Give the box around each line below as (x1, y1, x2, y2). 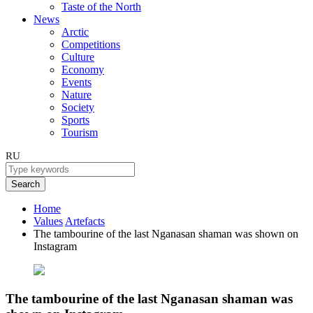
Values (34, 215, 63, 227)
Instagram (34, 240, 77, 252)
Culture (61, 51, 94, 63)
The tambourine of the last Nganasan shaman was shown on (34, 228, 298, 240)
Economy (61, 64, 104, 75)
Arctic (61, 26, 89, 38)
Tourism (61, 126, 98, 138)
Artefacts (65, 215, 105, 227)
